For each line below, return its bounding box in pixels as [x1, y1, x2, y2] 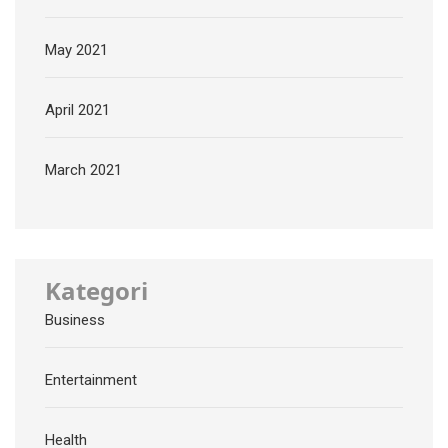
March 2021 [45, 161, 122, 180]
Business [45, 310, 105, 329]
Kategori [45, 274, 148, 308]
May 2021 [45, 41, 108, 60]
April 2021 [45, 101, 110, 120]
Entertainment [45, 370, 137, 389]
